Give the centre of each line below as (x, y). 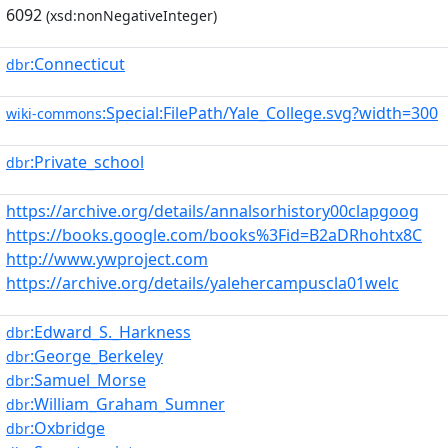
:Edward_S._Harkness (110, 332)
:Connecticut (77, 64)
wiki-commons (54, 113)
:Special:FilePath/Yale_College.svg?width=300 (270, 113)
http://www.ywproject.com (107, 259)
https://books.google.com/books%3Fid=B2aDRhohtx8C (214, 235)
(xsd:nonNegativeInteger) (129, 15)
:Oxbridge (67, 428)
